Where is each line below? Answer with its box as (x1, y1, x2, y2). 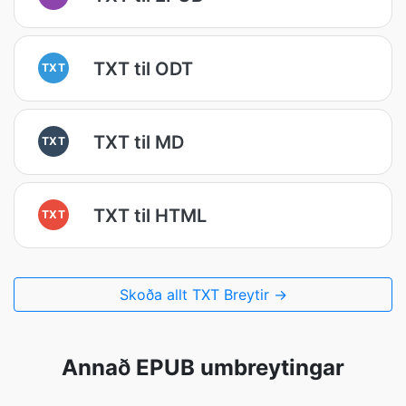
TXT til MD (93, 130, 184, 153)
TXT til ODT (93, 57, 193, 80)
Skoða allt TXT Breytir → (119, 285, 287, 304)
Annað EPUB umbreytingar (62, 354, 344, 381)
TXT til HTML (93, 204, 207, 227)
